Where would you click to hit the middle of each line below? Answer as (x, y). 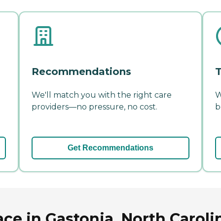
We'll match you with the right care (102, 95)
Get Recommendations (110, 147)
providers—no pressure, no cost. (94, 107)
